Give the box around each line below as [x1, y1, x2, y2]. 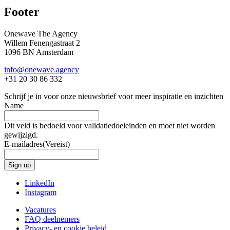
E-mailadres [4, 139, 43, 148]
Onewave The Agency [4, 29, 78, 38]
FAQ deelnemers [25, 214, 80, 223]
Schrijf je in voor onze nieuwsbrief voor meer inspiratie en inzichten [4, 91, 223, 101]
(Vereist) [43, 139, 70, 148]
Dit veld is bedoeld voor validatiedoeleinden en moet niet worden [4, 121, 215, 130]
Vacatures [25, 205, 56, 214]
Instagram [25, 187, 56, 197]
